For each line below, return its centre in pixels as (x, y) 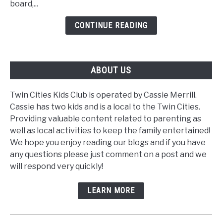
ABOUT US (111, 70)
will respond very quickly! (56, 166)
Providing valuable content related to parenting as (106, 118)
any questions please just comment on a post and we (108, 154)
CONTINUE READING (111, 26)
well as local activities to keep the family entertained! (110, 130)
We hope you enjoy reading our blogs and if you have (108, 142)
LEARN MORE (111, 190)
